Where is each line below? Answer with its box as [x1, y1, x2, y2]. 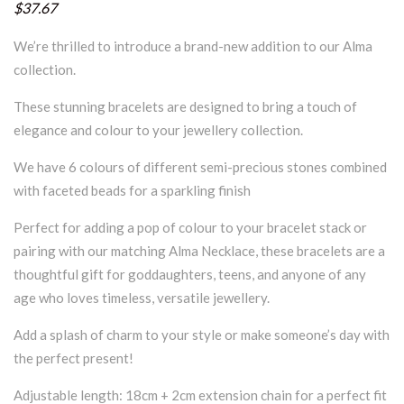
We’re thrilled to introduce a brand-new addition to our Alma [14, 37, 372, 54]
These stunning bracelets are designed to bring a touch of [14, 97, 357, 115]
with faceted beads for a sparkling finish [14, 181, 251, 198]
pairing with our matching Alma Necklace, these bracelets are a [14, 242, 385, 259]
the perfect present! [14, 349, 133, 366]
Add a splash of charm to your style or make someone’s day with [14, 326, 390, 343]
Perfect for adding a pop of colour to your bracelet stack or [14, 218, 367, 235]
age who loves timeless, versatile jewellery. [14, 289, 270, 306]
